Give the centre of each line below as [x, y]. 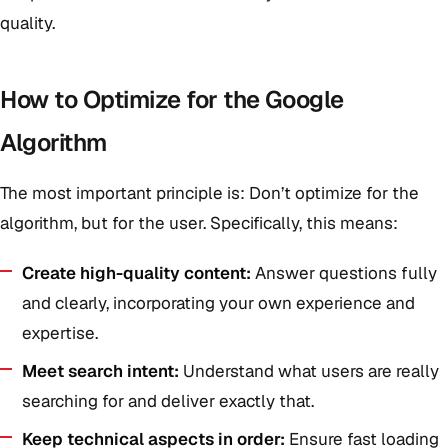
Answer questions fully [344, 273]
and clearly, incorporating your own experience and [218, 303]
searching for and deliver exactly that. [168, 401]
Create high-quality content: [136, 273]
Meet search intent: [100, 371]
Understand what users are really [309, 371]
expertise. [60, 333]
